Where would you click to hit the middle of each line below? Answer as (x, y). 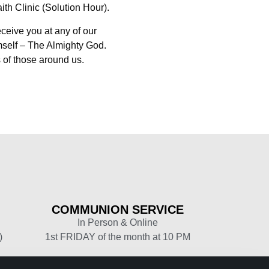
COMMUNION (90, 209)
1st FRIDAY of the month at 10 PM (118, 237)
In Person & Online (118, 222)
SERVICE (156, 209)
